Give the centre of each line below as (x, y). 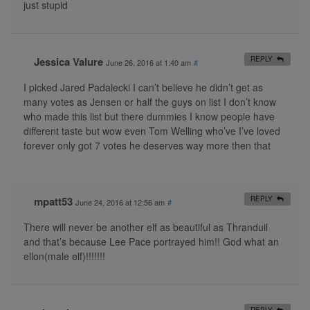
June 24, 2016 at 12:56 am (120, 202)
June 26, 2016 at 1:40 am (148, 62)
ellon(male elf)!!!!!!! (64, 256)
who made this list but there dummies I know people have (149, 116)
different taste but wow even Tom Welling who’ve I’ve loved (152, 130)
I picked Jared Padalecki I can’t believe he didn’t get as (143, 87)
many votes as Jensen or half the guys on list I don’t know (150, 101)
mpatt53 (53, 201)
